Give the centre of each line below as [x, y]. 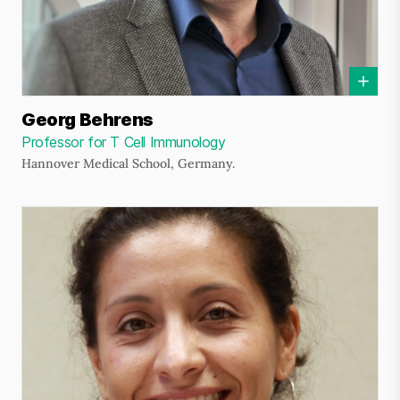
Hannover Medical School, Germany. [128, 163]
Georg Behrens [87, 120]
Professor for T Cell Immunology [124, 142]
